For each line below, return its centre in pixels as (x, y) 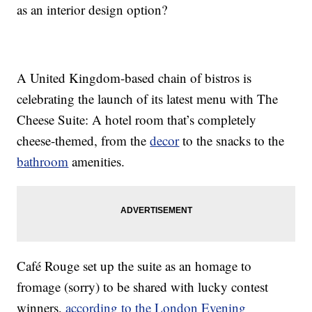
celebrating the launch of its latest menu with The (148, 99)
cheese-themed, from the (84, 141)
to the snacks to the (232, 141)
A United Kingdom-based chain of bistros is (134, 78)
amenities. (97, 162)
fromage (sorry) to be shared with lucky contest (143, 287)
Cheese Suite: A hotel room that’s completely (137, 120)
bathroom (43, 162)
